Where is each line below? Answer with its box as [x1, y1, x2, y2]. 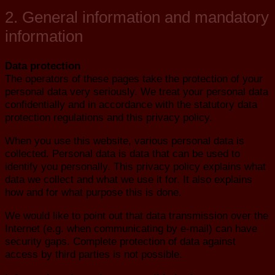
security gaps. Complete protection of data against [5, 235, 236, 248]
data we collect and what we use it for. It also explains [5, 172, 252, 185]
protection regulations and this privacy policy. [5, 110, 212, 123]
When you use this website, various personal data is [5, 134, 244, 147]
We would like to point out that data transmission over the [5, 209, 268, 222]
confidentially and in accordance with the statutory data [5, 98, 257, 110]
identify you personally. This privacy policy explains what [5, 160, 266, 172]
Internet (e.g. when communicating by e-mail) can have [5, 222, 257, 235]
